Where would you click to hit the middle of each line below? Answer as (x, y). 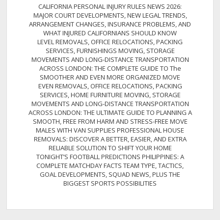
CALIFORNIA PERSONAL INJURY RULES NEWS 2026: (110, 7)
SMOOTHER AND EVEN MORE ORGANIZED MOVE (110, 77)
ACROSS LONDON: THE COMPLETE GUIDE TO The (110, 69)
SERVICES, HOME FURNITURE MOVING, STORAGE (110, 95)
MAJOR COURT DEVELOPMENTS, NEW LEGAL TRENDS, (110, 15)
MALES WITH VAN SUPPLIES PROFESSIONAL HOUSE (110, 130)
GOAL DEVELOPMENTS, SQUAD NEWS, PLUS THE (110, 175)
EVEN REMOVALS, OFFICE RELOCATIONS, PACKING (110, 86)
